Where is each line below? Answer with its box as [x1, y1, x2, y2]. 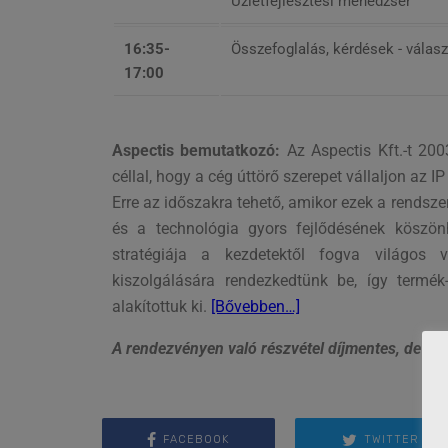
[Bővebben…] [211, 296, 300, 316]
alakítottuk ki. [112, 296, 211, 316]
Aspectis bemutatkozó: [112, 140, 287, 160]
